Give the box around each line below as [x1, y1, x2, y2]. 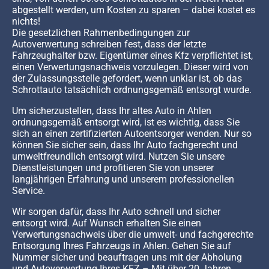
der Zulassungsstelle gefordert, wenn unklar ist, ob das [12, 73, 242, 85]
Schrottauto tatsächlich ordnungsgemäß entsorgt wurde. [12, 84, 252, 96]
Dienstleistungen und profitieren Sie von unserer [12, 162, 214, 174]
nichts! [12, 16, 40, 28]
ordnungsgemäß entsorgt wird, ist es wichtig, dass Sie [12, 116, 240, 128]
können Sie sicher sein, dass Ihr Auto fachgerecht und [12, 139, 238, 151]
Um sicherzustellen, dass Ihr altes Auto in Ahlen [12, 105, 211, 117]
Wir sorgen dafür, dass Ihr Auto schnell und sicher [12, 206, 220, 218]
